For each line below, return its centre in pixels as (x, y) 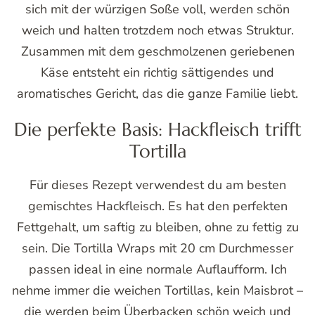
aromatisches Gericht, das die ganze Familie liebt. (157, 94)
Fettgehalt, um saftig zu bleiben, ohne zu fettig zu (157, 227)
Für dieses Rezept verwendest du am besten (157, 185)
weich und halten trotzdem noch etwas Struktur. (157, 31)
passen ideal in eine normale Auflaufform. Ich (157, 269)
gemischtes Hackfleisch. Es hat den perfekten (157, 206)
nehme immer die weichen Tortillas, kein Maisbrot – (157, 290)
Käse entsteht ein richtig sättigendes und (157, 73)
